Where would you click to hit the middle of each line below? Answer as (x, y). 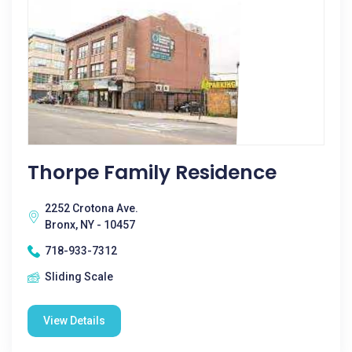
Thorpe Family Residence (152, 172)
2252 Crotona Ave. (92, 208)
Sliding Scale (79, 277)
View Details (74, 321)
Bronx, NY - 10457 (90, 225)
